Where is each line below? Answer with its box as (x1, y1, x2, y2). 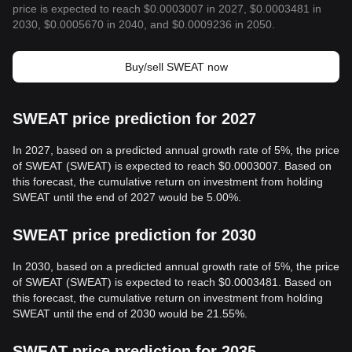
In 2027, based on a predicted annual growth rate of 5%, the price (13, 144, 339, 156)
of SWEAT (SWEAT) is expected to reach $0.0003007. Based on (13, 159, 332, 172)
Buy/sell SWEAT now (124, 60, 228, 73)
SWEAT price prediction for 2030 (13, 226, 256, 244)
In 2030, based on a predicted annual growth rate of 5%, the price (13, 260, 339, 273)
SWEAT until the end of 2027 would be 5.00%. (13, 191, 241, 203)
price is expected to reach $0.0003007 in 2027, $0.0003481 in (13, 2, 321, 15)
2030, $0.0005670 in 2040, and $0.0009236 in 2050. (13, 18, 275, 31)
